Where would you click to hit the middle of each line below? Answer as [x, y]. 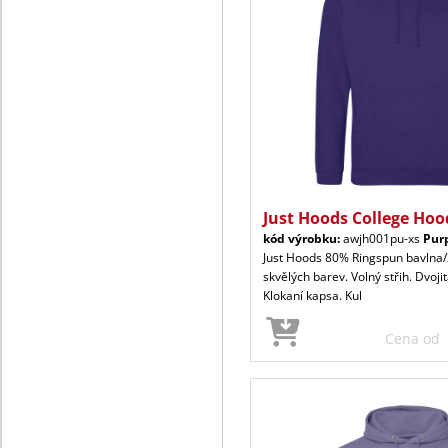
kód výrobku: [301, 238]
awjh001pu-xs [381, 238]
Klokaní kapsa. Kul [312, 295]
